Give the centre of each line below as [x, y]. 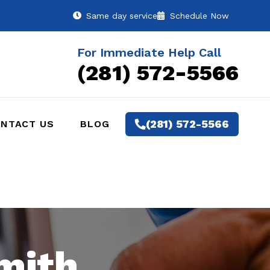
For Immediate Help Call [149, 52]
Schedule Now [198, 16]
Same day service [122, 16]
